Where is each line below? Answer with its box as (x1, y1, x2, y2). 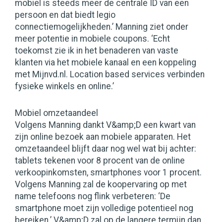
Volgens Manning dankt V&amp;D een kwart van (15, 120, 196, 130)
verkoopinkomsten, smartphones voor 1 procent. (15, 167, 202, 178)
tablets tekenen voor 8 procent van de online (15, 156, 185, 166)
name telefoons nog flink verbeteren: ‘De (15, 191, 170, 202)
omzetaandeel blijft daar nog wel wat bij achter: (15, 144, 196, 154)
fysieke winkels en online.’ (15, 81, 114, 92)
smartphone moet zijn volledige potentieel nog (15, 203, 193, 214)
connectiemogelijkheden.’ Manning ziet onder (15, 22, 188, 32)
